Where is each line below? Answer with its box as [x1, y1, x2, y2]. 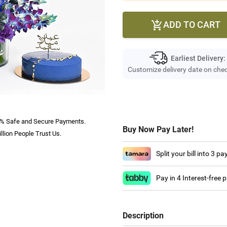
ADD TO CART [163, 19, 221, 30]
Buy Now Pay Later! [122, 124, 194, 134]
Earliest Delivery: [170, 54, 225, 62]
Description [122, 210, 164, 220]
